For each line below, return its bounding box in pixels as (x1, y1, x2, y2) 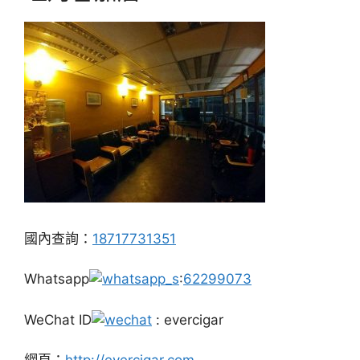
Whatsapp (24, 271, 89, 288)
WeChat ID (24, 311, 92, 328)
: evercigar (152, 311, 223, 328)
